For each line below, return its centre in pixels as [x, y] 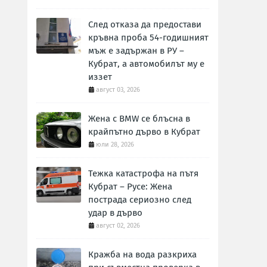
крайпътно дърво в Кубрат [144, 132]
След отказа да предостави [145, 24]
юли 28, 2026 [115, 145]
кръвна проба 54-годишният [148, 38]
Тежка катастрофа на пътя [143, 173]
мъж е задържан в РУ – [136, 51]
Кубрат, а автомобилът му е [146, 64]
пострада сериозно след [140, 200]
